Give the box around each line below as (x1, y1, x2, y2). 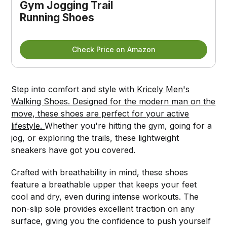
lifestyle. (11, 120, 45, 131)
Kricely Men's (134, 84, 190, 94)
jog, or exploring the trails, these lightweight (11, 132, 179, 143)
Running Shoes (20, 11, 95, 24)
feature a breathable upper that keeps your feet (11, 179, 197, 190)
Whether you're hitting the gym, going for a (45, 120, 212, 131)
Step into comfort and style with (11, 84, 135, 94)
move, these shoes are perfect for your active (11, 108, 190, 119)
